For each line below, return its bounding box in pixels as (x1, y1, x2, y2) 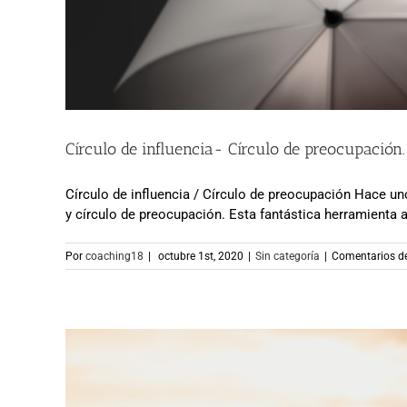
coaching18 (85, 250, 144, 263)
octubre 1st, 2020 (158, 250, 243, 263)
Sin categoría (255, 250, 320, 263)
